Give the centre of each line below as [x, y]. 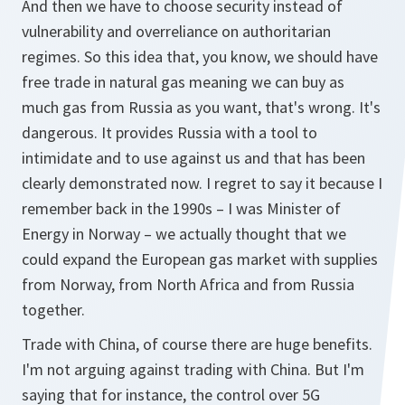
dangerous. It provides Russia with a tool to [170, 132]
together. [53, 310]
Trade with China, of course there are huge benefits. [197, 344]
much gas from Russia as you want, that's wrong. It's [201, 107]
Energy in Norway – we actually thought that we [184, 234]
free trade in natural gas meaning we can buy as [183, 82]
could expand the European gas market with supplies [200, 259]
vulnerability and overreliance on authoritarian [176, 31]
